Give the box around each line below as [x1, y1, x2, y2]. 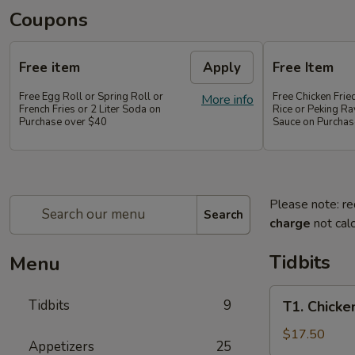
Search [204, 206, 243, 223]
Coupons [10, 7, 88, 32]
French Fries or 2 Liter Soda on [19, 102, 161, 116]
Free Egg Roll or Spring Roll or [19, 90, 163, 104]
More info [201, 91, 254, 109]
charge [269, 215, 311, 232]
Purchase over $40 [19, 115, 107, 129]
